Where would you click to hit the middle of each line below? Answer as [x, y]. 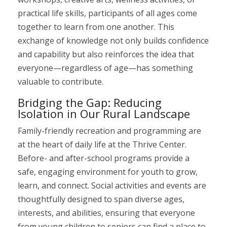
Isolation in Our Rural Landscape [104, 113]
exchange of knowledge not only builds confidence [113, 41]
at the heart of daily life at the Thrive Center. [102, 144]
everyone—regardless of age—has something [105, 68]
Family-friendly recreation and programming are [109, 131]
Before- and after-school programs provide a [104, 158]
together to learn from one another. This [96, 27]
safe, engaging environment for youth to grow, [108, 172]
